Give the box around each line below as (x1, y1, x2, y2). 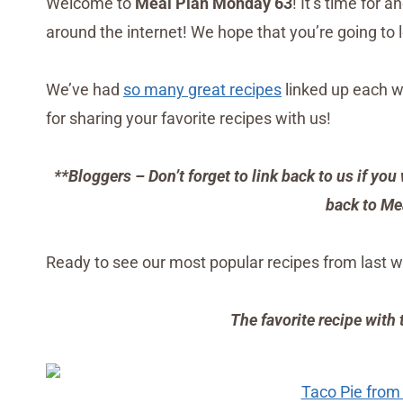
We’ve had (46, 79, 123, 99)
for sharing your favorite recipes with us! (46, 108, 331, 128)
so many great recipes (123, 79, 282, 99)
